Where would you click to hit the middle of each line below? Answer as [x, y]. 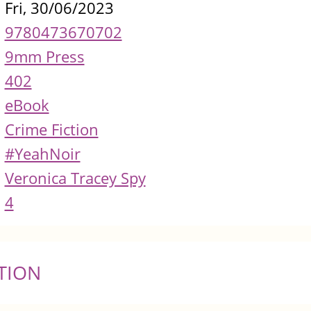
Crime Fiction [51, 130]
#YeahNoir [42, 154]
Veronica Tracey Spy [75, 178]
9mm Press [44, 57]
